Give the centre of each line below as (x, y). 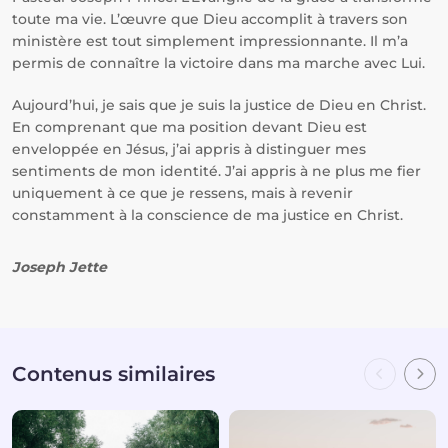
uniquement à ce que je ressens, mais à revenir (182, 193)
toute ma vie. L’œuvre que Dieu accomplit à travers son (210, 19)
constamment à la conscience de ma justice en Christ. (207, 215)
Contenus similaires (113, 374)
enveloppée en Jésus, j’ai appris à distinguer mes (189, 149)
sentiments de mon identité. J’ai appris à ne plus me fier (216, 171)
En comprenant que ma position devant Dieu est (189, 127)
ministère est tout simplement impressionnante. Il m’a (210, 41)
